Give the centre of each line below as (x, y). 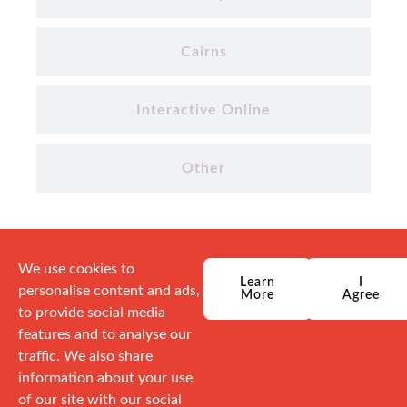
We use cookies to (76, 268)
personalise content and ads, (109, 290)
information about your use (105, 377)
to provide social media (92, 312)
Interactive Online (203, 109)
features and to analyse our (105, 334)
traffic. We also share (85, 356)
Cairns (203, 51)
